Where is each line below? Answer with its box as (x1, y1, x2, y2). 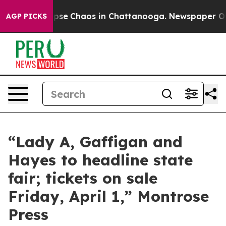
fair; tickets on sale (8, 168, 157, 188)
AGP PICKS (6, 12, 47, 21)
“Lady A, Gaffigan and (8, 132, 183, 151)
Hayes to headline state (8, 150, 193, 169)
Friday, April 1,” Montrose (8, 187, 209, 206)
